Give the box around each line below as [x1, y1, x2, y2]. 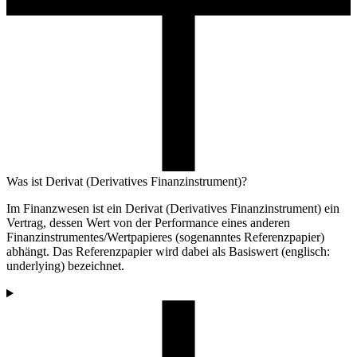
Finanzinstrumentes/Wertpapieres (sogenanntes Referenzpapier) [6, 230, 324, 245]
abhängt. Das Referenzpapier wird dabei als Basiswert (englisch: [6, 245, 330, 259]
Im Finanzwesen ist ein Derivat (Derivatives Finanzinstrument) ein [6, 202, 339, 216]
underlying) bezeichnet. [6, 259, 124, 273]
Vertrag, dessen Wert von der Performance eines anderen [6, 216, 290, 230]
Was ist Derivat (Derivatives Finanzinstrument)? [6, 175, 247, 189]
